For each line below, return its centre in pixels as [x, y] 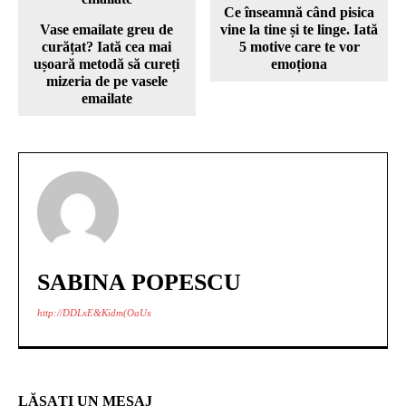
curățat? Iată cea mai [107, 47]
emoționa [300, 64]
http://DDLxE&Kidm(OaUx [94, 313]
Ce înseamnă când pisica [300, 13]
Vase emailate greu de [107, 30]
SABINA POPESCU [139, 283]
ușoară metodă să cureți [107, 64]
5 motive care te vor [299, 47]
